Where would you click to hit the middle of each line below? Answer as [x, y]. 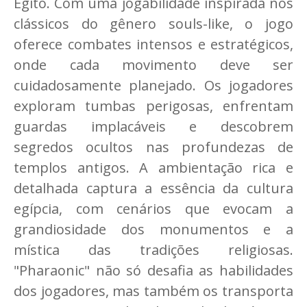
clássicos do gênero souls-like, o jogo [153, 24]
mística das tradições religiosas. [153, 250]
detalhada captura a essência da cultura [153, 188]
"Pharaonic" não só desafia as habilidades [153, 271]
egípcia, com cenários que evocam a [153, 209]
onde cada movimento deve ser [153, 65]
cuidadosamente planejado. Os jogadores [153, 86]
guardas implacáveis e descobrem [153, 127]
